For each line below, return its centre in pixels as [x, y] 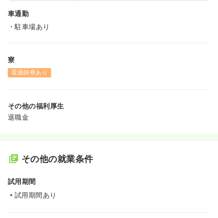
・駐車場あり [29, 27]
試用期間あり [36, 195]
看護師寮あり [30, 73]
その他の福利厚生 [36, 106]
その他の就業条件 [57, 159]
